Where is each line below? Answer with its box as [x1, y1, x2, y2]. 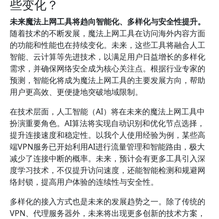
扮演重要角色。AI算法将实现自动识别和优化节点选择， [10, 118, 205, 129]
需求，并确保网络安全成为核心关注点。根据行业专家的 [10, 63, 205, 74]
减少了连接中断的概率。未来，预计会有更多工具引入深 [10, 153, 205, 164]
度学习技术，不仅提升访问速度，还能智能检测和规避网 [10, 165, 205, 175]
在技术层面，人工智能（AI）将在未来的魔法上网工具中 [10, 106, 205, 117]
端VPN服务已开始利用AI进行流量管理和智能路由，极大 [10, 141, 205, 152]
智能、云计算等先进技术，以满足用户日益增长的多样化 [10, 51, 205, 62]
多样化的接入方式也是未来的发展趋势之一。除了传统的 [10, 196, 205, 207]
